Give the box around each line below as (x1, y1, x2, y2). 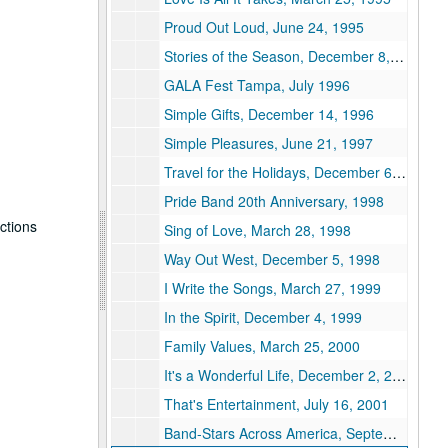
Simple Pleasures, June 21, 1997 (163, 133, 373, 153)
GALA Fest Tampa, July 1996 (163, 75, 350, 95)
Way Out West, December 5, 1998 (163, 249, 380, 269)
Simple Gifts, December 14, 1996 (163, 104, 374, 124)
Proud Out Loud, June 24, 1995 (163, 17, 364, 37)
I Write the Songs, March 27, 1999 (163, 278, 381, 298)
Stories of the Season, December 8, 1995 (163, 46, 390, 66)
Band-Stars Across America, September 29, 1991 (163, 423, 383, 443)
